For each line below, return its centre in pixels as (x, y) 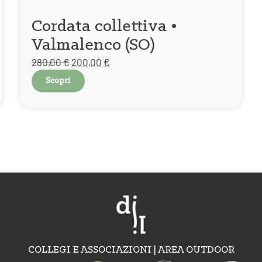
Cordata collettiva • (104, 27)
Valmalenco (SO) (93, 45)
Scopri (58, 81)
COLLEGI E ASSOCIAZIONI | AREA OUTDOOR (131, 250)
